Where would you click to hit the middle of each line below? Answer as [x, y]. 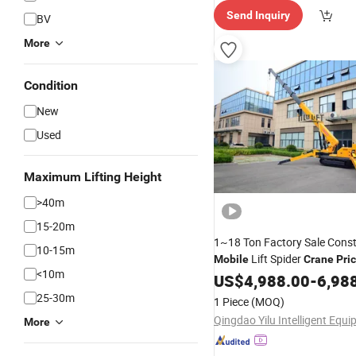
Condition [51, 85]
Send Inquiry [258, 15]
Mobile [231, 259]
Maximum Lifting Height [93, 177]
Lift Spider [276, 259]
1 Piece [231, 302]
